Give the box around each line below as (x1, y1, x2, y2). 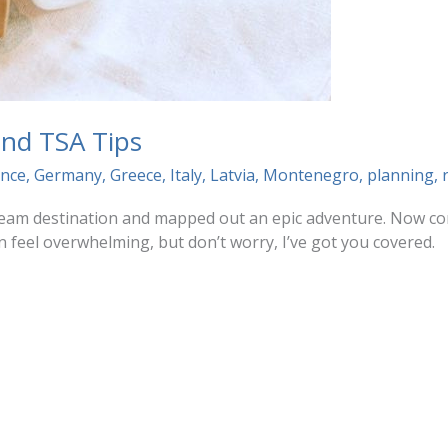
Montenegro (262, 163, 359, 186)
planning (366, 163, 434, 186)
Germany (33, 163, 102, 186)
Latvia (209, 163, 255, 186)
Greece (109, 163, 162, 186)
